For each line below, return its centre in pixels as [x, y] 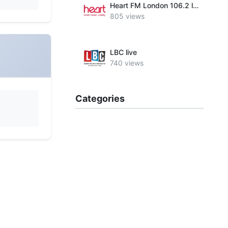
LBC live [123, 52]
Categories [100, 98]
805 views [127, 16]
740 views [127, 63]
